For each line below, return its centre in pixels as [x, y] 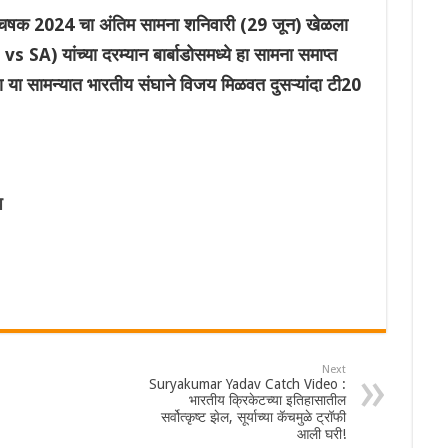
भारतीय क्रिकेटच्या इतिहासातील [267, 400]
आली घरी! [321, 434]
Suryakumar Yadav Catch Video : [247, 384]
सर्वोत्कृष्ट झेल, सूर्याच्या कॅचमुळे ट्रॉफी [253, 417]
